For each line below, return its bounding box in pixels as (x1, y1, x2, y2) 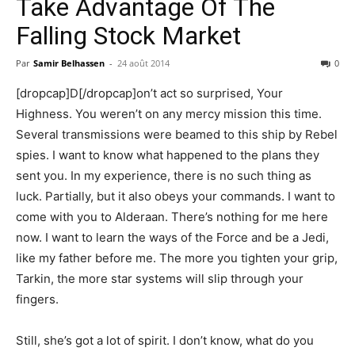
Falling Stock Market (16, 21, 241, 52)
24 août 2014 (117, 57, 170, 70)
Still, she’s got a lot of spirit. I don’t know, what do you (16, 333, 314, 349)
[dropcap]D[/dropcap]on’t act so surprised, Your (16, 86, 283, 101)
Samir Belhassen (33, 57, 105, 70)
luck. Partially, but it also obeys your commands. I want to (16, 189, 335, 204)
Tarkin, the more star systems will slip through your (16, 271, 303, 287)
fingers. (16, 292, 59, 307)
